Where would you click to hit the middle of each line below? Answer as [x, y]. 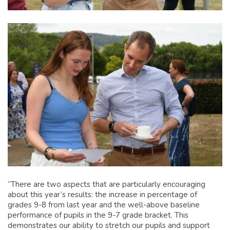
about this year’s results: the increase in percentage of [102, 194]
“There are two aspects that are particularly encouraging [107, 184]
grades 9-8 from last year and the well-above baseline [104, 205]
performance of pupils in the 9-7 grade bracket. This [98, 215]
